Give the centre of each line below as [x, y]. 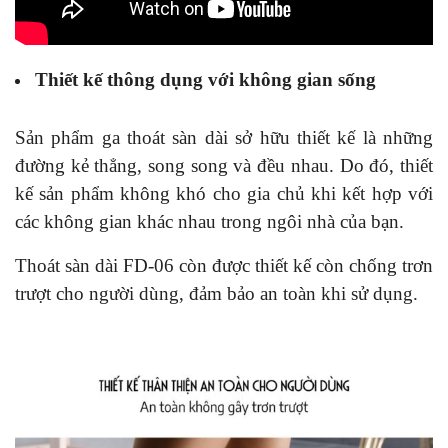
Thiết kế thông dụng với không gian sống [205, 79]
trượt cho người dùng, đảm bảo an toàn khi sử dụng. [216, 293]
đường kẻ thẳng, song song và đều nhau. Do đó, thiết [224, 165]
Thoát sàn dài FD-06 [94, 265]
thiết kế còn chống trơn [344, 265]
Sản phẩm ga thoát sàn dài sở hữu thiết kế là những [224, 137]
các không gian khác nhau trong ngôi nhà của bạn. [209, 221]
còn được [214, 265]
